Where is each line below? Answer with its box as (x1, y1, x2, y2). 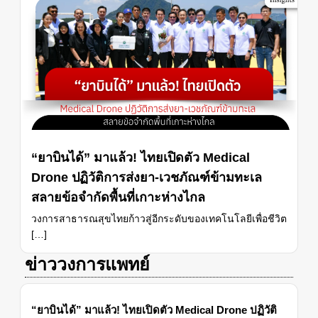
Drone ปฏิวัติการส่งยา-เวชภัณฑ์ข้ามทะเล (31, 170, 262, 185)
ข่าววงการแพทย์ (25, 254, 150, 275)
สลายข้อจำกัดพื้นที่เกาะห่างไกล (31, 190, 205, 205)
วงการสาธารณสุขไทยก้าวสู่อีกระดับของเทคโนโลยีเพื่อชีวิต (31, 213, 287, 225)
